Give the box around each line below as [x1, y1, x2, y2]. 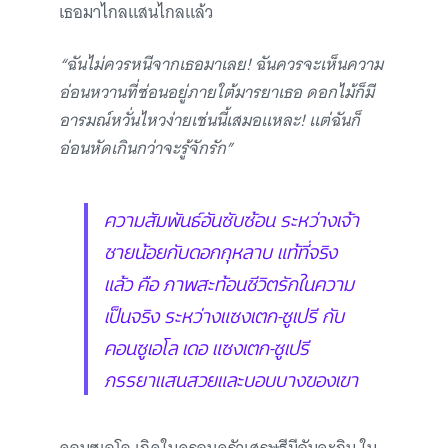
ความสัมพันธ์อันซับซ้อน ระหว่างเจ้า [104, 204, 359, 233]
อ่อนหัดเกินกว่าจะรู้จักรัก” [59, 134, 233, 163]
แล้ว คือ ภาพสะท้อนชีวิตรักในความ [104, 268, 354, 297]
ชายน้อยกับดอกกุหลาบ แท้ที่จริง [104, 236, 337, 265]
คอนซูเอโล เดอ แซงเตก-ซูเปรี [104, 332, 309, 361]
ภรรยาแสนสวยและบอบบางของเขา [104, 364, 358, 393]
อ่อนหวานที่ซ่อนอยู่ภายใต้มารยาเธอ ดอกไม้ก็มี [59, 78, 374, 107]
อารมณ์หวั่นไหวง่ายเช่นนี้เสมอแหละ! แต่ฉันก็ [59, 106, 360, 135]
